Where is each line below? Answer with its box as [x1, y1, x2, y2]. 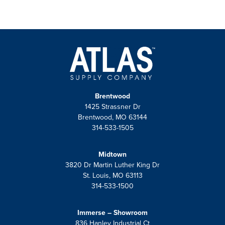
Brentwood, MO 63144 [78, 111, 147, 122]
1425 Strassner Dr [84, 101, 141, 111]
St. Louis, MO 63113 [82, 170, 143, 180]
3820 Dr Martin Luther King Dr [65, 159, 160, 170]
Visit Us [100, 8, 125, 19]
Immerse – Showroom [77, 207, 148, 218]
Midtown [98, 149, 127, 160]
